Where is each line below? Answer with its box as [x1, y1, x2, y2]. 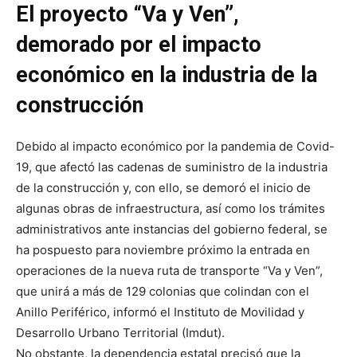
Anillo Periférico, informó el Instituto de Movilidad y [16, 304, 304, 320]
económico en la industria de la [16, 62, 317, 88]
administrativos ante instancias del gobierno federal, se [16, 222, 328, 237]
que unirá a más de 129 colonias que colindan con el [16, 284, 309, 300]
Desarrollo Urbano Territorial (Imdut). [16, 325, 225, 341]
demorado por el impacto [16, 32, 261, 58]
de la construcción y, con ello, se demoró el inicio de [16, 180, 311, 196]
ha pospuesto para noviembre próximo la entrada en [16, 242, 310, 258]
